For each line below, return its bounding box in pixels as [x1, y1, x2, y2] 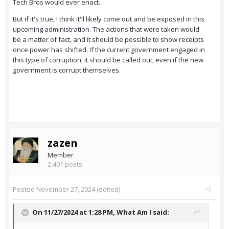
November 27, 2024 [36, 185, 95, 194]
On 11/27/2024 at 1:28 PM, [32, 208, 117, 217]
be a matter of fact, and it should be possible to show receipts [13, 35, 204, 44]
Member [48, 150, 74, 160]
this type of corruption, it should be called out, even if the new [13, 55, 203, 65]
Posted [13, 185, 36, 194]
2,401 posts [48, 159, 82, 169]
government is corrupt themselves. [13, 65, 121, 75]
